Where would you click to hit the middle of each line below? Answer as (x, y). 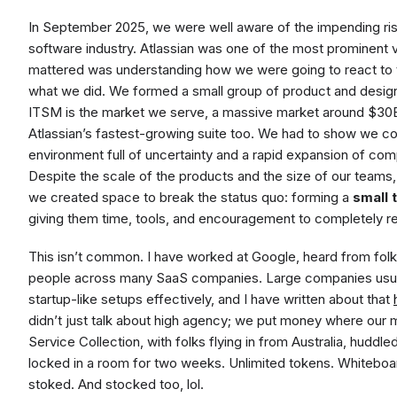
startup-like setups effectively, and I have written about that (211, 299)
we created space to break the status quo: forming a (191, 197)
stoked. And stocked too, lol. (116, 384)
